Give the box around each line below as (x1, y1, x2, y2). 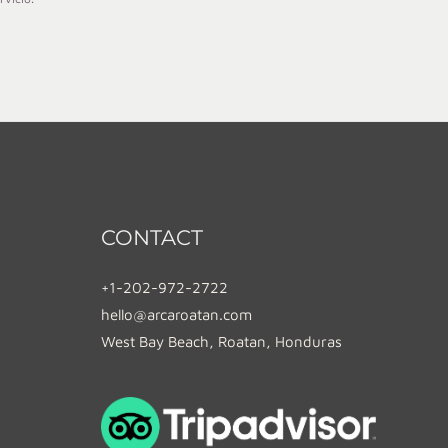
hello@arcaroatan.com (101, 305, 252, 323)
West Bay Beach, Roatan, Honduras (101, 332, 342, 350)
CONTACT (101, 224, 203, 250)
